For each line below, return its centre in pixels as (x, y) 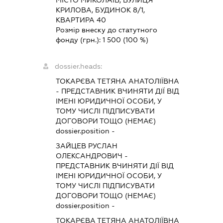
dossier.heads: (79, 66)
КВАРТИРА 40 (81, 20)
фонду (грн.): (79, 40)
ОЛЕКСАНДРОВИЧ (89, 156)
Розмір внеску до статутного (107, 30)
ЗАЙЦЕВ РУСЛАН (87, 146)
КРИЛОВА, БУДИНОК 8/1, (101, 10)
